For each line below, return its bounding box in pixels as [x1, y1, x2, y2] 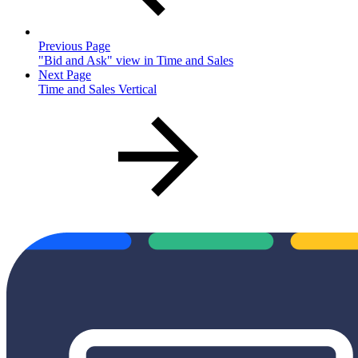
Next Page [38, 67, 91, 82]
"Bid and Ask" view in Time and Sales [38, 53, 233, 67]
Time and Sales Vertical [38, 82, 157, 96]
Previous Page [38, 38, 110, 53]
